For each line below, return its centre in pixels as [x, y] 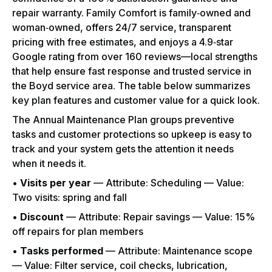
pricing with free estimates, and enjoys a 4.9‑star [123, 42]
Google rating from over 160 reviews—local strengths [135, 57]
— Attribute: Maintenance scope [178, 251]
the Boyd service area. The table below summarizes [131, 86]
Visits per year [56, 183]
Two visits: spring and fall [70, 198]
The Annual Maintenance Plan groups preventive [123, 120]
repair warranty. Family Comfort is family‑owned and [131, 13]
